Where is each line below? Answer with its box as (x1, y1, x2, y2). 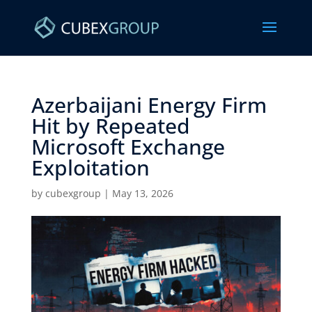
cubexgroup (45, 187, 101, 200)
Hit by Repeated (31, 111, 190, 140)
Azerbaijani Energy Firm (31, 91, 267, 119)
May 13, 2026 (111, 187, 173, 200)
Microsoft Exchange (31, 132, 225, 161)
